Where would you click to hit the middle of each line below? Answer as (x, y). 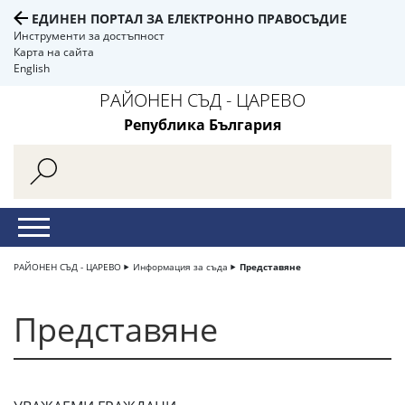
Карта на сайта (54, 52)
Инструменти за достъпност (89, 36)
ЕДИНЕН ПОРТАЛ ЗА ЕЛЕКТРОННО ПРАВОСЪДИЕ (189, 19)
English (32, 68)
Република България (202, 125)
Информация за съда (180, 267)
